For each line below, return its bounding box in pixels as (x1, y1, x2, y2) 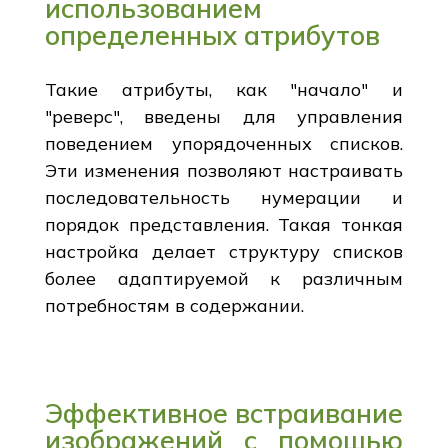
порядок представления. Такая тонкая (44, 212, 404, 236)
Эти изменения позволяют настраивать (44, 158, 404, 182)
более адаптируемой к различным (44, 266, 404, 290)
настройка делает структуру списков (44, 239, 404, 263)
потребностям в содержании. (44, 293, 304, 317)
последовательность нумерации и (44, 185, 404, 209)
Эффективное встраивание (44, 395, 404, 430)
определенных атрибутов (44, 17, 380, 52)
